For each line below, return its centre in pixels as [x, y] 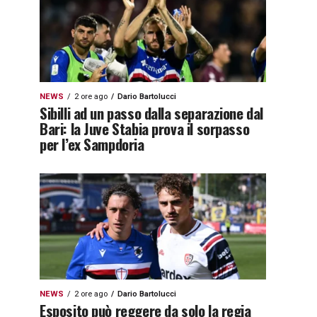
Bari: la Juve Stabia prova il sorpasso [145, 128]
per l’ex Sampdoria [92, 144]
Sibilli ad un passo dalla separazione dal [151, 113]
